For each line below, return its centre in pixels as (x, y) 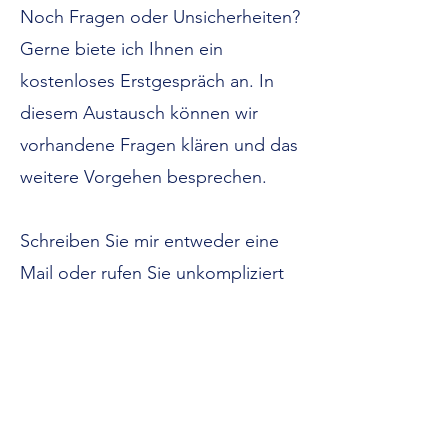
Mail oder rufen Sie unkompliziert (152, 273)
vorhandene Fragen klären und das (159, 145)
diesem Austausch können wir (139, 113)
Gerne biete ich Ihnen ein (121, 49)
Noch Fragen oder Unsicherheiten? (160, 17)
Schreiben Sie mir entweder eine (149, 241)
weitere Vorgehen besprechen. (143, 177)
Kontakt (158, 362)
